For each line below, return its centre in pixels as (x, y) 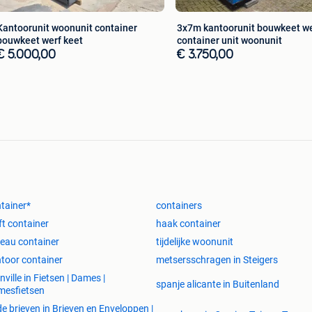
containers (179, 206)
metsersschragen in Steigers (217, 260)
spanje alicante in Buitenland (218, 284)
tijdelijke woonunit (195, 242)
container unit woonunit (229, 41)
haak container (188, 224)
